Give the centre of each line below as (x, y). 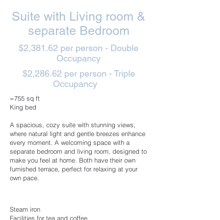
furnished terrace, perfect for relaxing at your (74, 169)
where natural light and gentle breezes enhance (78, 134)
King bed (23, 107)
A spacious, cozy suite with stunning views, (73, 125)
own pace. (25, 178)
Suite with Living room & (79, 16)
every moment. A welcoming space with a (70, 142)
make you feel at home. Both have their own (73, 160)
